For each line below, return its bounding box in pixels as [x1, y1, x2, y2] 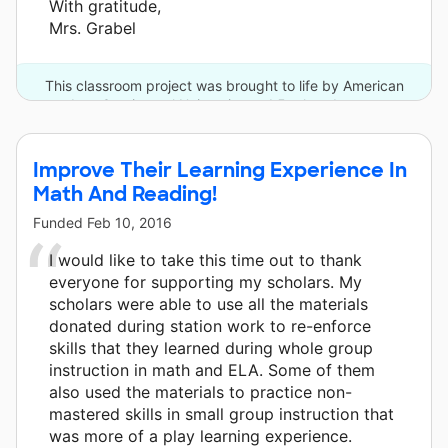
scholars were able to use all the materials [49, 293, 368, 314]
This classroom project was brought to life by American [44, 76, 404, 94]
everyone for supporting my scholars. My [49, 271, 362, 292]
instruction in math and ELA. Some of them [49, 359, 375, 380]
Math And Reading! [33, 180, 217, 207]
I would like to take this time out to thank [49, 249, 362, 270]
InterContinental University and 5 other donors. [71, 95, 377, 113]
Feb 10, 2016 [87, 213, 172, 231]
